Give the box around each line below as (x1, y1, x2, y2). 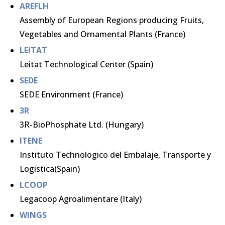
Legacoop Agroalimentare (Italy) (20, 193, 142, 204)
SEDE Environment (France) (20, 89, 123, 100)
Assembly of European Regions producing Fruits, (20, 15, 204, 26)
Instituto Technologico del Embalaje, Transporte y (20, 149, 211, 160)
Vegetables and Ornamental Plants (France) (20, 29, 185, 40)
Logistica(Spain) (20, 163, 80, 174)
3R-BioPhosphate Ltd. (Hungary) (20, 119, 144, 130)
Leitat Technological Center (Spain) (20, 59, 153, 70)
